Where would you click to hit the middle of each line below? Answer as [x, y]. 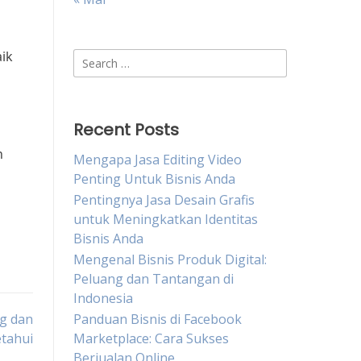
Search [93, 58]
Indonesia [103, 298]
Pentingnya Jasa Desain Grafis [164, 200]
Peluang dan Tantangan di [154, 279]
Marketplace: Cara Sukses [151, 338]
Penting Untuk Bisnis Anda [154, 179]
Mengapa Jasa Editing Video [158, 160]
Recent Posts [126, 130]
